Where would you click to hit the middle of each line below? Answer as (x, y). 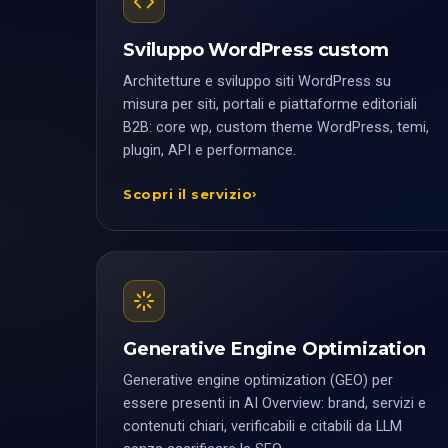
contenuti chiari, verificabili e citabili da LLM (262, 426)
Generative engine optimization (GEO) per (258, 380)
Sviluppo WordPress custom (256, 50)
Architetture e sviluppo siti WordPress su (257, 81)
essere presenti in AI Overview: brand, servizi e (274, 403)
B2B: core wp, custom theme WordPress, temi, (276, 127)
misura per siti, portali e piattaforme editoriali (270, 104)
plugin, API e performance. (209, 150)
